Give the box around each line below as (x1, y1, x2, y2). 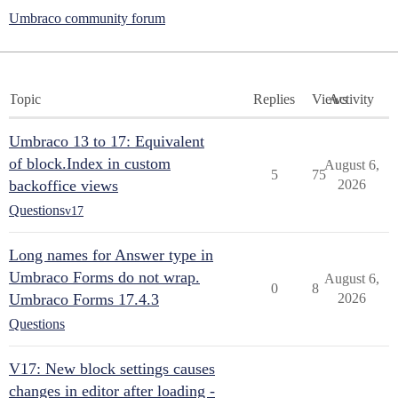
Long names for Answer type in (9, 246, 213, 264)
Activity (329, 92, 374, 107)
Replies (253, 92, 295, 107)
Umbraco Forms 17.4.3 (9, 291, 159, 308)
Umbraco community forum (9, 11, 165, 26)
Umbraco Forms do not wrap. (9, 268, 200, 286)
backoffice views (9, 177, 118, 195)
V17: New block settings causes (9, 360, 215, 378)
